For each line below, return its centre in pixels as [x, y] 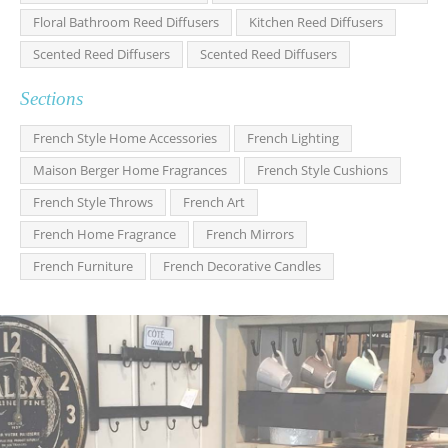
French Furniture [83, 265]
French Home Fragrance [104, 233]
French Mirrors [250, 233]
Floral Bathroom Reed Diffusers [126, 21]
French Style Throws [93, 201]
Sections [51, 98]
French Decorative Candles [242, 265]
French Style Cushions [322, 169]
